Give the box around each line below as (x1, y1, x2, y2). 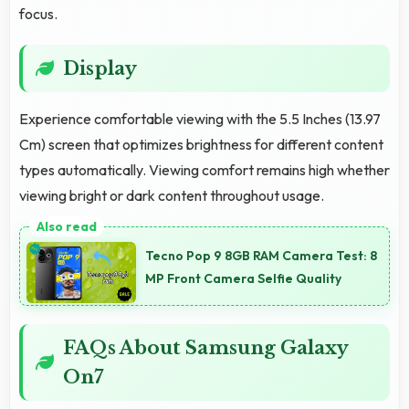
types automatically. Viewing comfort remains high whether (19, 160, 390, 179)
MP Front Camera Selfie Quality (145, 270, 341, 288)
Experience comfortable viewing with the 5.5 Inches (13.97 (19, 109, 381, 128)
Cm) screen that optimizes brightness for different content (19, 134, 383, 153)
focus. (19, 4, 58, 23)
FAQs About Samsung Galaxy (63, 337, 349, 360)
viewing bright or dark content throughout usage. (19, 185, 324, 204)
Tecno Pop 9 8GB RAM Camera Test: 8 (145, 247, 377, 265)
